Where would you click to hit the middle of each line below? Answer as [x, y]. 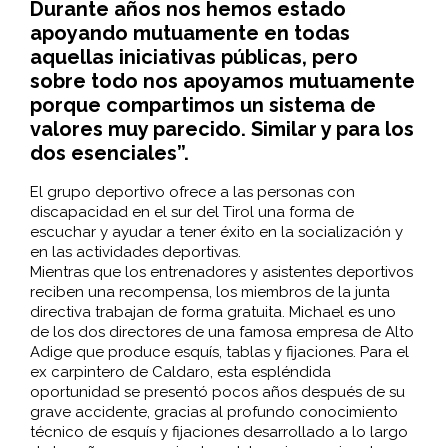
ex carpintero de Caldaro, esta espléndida [180, 371]
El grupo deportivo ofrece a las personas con [192, 191]
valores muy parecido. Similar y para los [221, 129]
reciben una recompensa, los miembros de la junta [209, 291]
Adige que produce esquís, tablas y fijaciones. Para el [219, 351]
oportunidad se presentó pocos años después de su [217, 391]
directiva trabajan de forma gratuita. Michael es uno [212, 311]
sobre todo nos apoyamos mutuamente [222, 81]
